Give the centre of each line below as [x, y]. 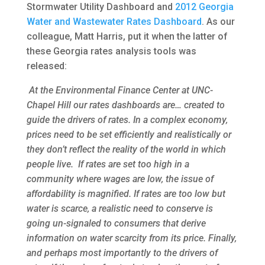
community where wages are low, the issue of [120, 179]
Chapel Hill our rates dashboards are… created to [125, 105]
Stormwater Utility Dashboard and [101, 7]
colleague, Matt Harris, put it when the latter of [127, 37]
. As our [218, 22]
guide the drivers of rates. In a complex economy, [127, 120]
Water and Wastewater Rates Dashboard [114, 22]
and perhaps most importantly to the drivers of [122, 253]
